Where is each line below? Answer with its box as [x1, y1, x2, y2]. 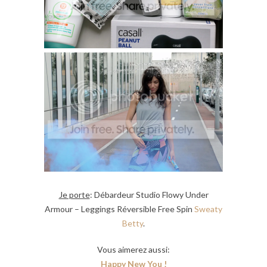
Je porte [58, 189, 90, 200]
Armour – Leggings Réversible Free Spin [45, 203, 194, 214]
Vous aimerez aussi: [97, 244, 170, 254]
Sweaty [194, 203, 222, 214]
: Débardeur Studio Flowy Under [89, 189, 209, 200]
